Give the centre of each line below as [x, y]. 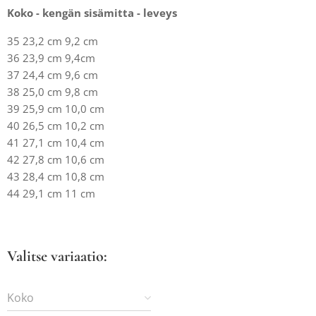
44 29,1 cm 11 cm [53, 193]
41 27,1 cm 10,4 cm [56, 142]
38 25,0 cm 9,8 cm [53, 92]
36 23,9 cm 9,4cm [51, 58]
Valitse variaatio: [57, 256]
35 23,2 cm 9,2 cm [53, 41]
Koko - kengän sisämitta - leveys [93, 13]
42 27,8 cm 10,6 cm [56, 159]
